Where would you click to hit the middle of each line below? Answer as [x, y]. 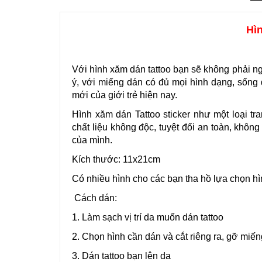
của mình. [93, 140]
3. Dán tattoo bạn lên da [121, 256]
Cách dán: [96, 198]
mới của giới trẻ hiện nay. [125, 95]
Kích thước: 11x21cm [116, 159]
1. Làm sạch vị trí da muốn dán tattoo [148, 217]
